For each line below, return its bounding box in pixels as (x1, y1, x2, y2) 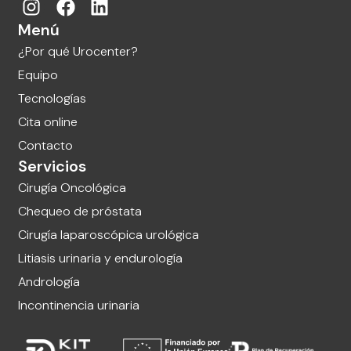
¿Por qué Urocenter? (18, 43, 139, 60)
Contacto (18, 137, 74, 154)
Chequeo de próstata (18, 203, 143, 220)
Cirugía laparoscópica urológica (18, 226, 200, 244)
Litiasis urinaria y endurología (18, 250, 183, 267)
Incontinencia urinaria (18, 297, 140, 314)
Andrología (18, 273, 81, 291)
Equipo (18, 67, 59, 84)
